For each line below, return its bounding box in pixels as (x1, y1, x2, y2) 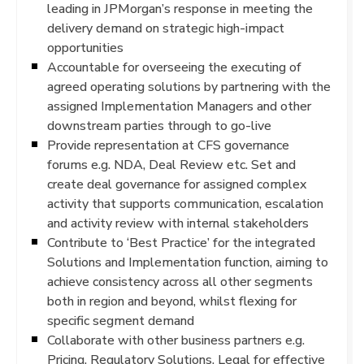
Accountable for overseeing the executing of (47, 59, 301, 75)
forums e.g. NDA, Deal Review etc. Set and (47, 157, 296, 172)
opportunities (47, 40, 123, 55)
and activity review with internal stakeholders (47, 215, 309, 231)
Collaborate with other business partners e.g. (47, 332, 305, 348)
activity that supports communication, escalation (47, 196, 323, 211)
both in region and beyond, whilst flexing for (47, 293, 297, 309)
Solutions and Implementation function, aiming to (47, 254, 328, 270)
